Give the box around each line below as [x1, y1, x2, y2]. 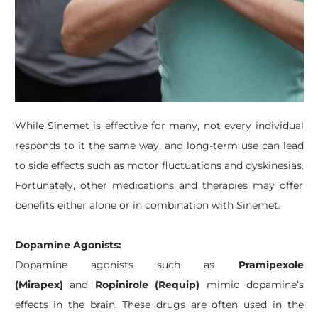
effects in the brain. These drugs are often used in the [14, 298, 304, 311]
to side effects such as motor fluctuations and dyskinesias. [14, 159, 304, 172]
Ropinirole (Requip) [94, 278, 200, 291]
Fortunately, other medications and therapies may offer [14, 179, 304, 192]
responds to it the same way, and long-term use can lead [14, 139, 304, 152]
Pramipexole [238, 258, 304, 271]
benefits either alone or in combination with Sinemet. [14, 199, 280, 212]
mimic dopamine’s [199, 278, 304, 291]
